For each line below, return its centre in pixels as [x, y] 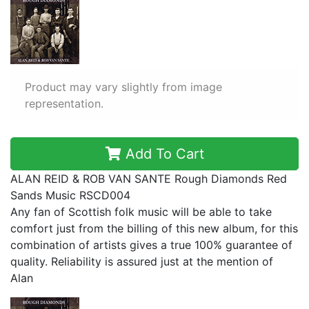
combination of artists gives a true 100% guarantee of [151, 245]
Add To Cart [162, 154]
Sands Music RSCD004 [70, 195]
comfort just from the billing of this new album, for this [154, 228]
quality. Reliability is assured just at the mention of [142, 261]
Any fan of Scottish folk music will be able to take [141, 212]
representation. [64, 103]
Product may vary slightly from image [123, 87]
